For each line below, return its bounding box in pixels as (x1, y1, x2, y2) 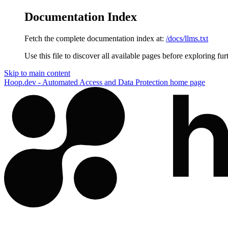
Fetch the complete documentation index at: (24, 34, 164, 43)
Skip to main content (4, 68, 70, 77)
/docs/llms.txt (166, 34, 208, 43)
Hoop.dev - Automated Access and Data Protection (4, 77, 168, 87)
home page (168, 77, 205, 87)
